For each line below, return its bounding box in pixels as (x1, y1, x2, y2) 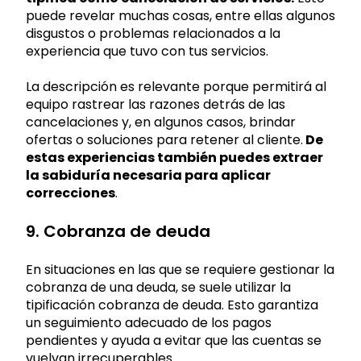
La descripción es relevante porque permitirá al (26, 77, 326, 97)
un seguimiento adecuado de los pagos (26, 313, 272, 332)
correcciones (26, 184, 115, 203)
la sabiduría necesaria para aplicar (26, 166, 271, 185)
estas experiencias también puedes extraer (26, 148, 323, 168)
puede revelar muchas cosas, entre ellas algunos (26, 6, 335, 25)
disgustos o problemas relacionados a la (26, 23, 280, 43)
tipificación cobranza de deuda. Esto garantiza (26, 295, 318, 314)
